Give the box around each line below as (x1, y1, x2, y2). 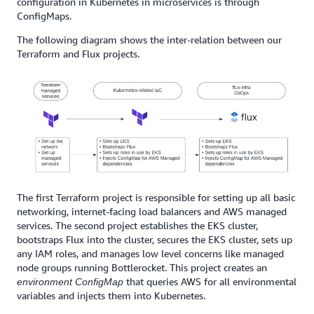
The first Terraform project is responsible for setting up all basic (17, 191, 295, 204)
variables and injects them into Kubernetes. (17, 289, 205, 302)
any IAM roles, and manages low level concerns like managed (17, 247, 284, 260)
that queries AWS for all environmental (123, 275, 296, 288)
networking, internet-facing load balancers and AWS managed (17, 205, 287, 218)
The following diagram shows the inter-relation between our (17, 33, 282, 46)
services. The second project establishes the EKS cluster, (17, 219, 258, 232)
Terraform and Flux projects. (17, 47, 139, 60)
